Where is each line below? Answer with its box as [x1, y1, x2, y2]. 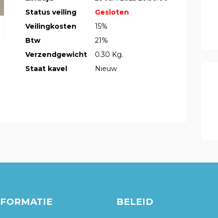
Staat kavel [25, 64, 67, 73]
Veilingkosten [25, 22, 76, 31]
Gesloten [95, 8, 129, 17]
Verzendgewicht [25, 50, 87, 59]
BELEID [116, 196, 153, 208]
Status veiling [25, 8, 76, 17]
